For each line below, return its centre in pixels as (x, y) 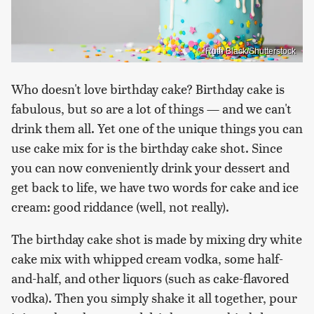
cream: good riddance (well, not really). (120, 206)
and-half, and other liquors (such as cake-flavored (150, 278)
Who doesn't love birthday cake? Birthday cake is (148, 88)
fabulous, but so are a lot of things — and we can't (151, 108)
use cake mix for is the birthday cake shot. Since (147, 147)
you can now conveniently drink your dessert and (150, 167)
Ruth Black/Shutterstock (251, 51)
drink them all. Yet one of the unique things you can (157, 128)
